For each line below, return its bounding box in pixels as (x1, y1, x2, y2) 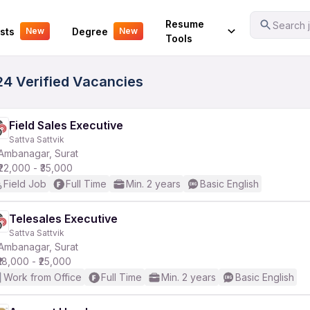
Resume (165, 18, 204, 30)
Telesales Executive (9, 212, 118, 226)
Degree (71, 25, 108, 37)
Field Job (3, 178, 46, 190)
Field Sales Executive (9, 118, 123, 132)
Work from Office (3, 271, 82, 283)
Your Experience (10, 15, 90, 28)
